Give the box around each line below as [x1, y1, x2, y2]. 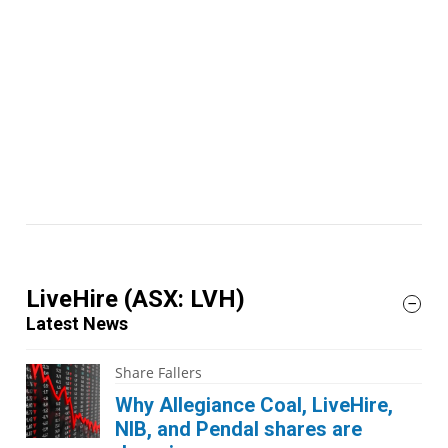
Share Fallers [115, 363, 202, 382]
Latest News [26, 313, 128, 334]
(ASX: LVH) [124, 285, 245, 313]
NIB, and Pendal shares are [115, 417, 362, 441]
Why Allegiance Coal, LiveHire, [115, 393, 393, 417]
